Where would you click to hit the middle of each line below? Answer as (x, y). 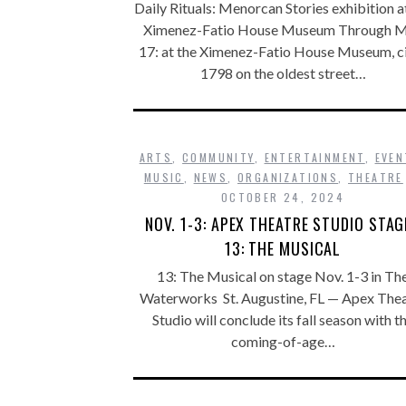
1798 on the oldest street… (283, 73)
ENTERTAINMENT (314, 157)
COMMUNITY (218, 157)
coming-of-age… (283, 341)
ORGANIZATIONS (288, 177)
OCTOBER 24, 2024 (283, 197)
